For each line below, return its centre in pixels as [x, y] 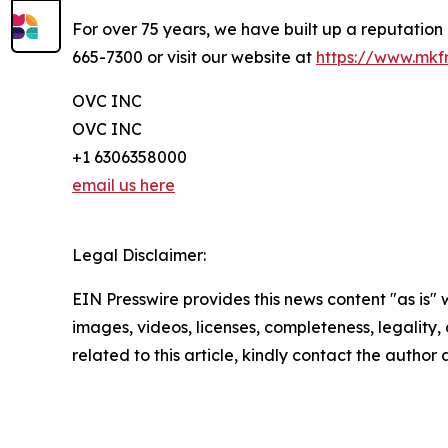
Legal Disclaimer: [139, 255]
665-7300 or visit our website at [194, 57]
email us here [123, 185]
